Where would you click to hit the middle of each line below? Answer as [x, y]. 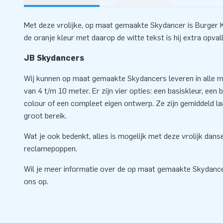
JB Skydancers [54, 58]
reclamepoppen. [51, 149]
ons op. [36, 182]
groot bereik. [45, 116]
